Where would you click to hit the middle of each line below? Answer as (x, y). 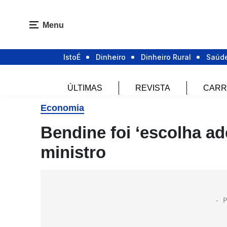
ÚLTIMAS (85, 88)
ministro (73, 152)
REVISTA (153, 88)
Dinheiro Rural (166, 57)
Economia (62, 108)
